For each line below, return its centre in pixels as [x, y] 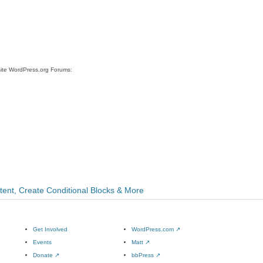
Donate [44, 255]
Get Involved [50, 229]
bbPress [144, 255]
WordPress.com [154, 229]
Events [42, 242]
